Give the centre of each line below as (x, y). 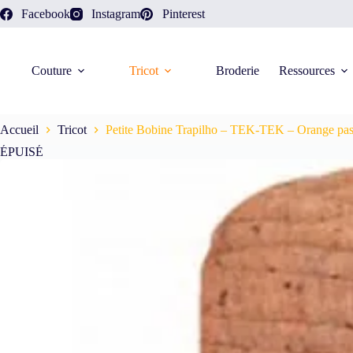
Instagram (116, 13)
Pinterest (183, 13)
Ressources (307, 71)
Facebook (46, 13)
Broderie (238, 71)
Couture (52, 71)
